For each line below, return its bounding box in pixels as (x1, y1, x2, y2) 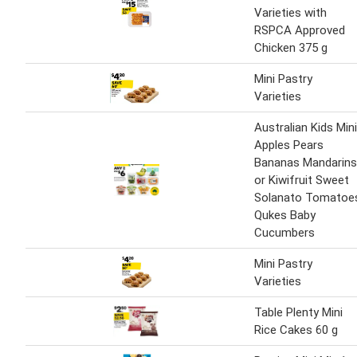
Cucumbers (254, 226, 315, 241)
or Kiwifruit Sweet (254, 173, 349, 188)
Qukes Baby (254, 208, 316, 223)
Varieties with (254, 6, 327, 21)
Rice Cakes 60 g (254, 323, 338, 338)
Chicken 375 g (254, 41, 328, 56)
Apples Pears (254, 138, 324, 153)
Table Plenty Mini (254, 305, 343, 320)
